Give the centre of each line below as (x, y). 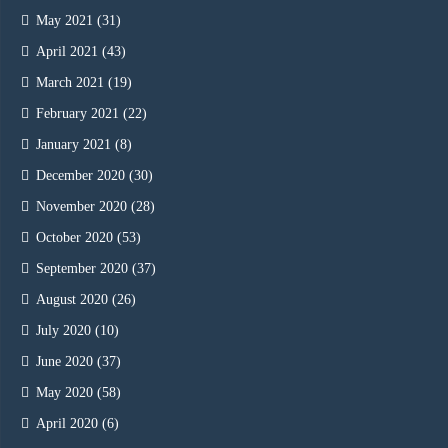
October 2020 (74, 237)
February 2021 (77, 113)
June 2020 (64, 361)
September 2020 (82, 268)
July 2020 (63, 330)
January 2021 (73, 144)
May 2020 (64, 392)
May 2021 (64, 20)
